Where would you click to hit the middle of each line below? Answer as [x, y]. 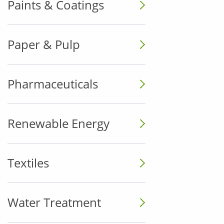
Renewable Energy [58, 123]
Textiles [28, 163]
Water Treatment [54, 202]
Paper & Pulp [44, 44]
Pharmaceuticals [53, 84]
